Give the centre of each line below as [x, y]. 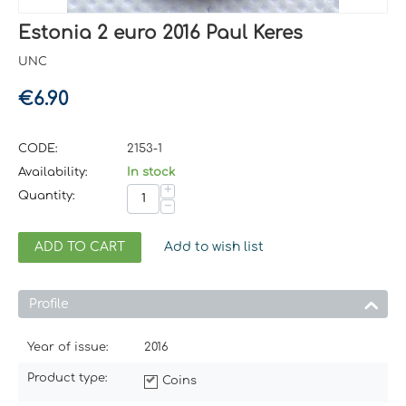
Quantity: [47, 195]
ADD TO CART [80, 246]
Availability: [53, 172]
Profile [49, 304]
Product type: [68, 377]
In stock [151, 172]
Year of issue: [68, 347]
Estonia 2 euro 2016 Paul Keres [160, 33]
